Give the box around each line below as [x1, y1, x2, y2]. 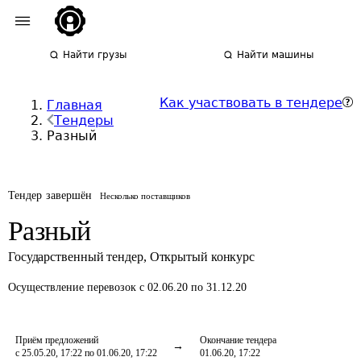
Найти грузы [63, 49, 127, 60]
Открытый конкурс [149, 250, 255, 263]
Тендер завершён [8, 189, 93, 201]
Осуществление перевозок [8, 281, 139, 293]
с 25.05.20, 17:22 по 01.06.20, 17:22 [15, 347, 157, 359]
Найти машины [237, 49, 314, 60]
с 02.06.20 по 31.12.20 [139, 281, 247, 293]
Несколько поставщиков [100, 191, 191, 201]
